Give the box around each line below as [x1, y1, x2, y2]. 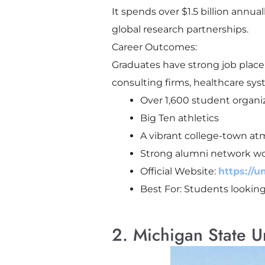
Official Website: [140, 166, 218, 177]
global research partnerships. [111, 24, 248, 35]
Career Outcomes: [111, 41, 197, 53]
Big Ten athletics [140, 112, 219, 124]
